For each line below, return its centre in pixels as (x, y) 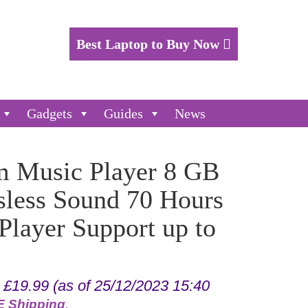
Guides (123, 113)
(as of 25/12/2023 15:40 (129, 286)
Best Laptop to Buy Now (150, 44)
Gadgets (49, 113)
